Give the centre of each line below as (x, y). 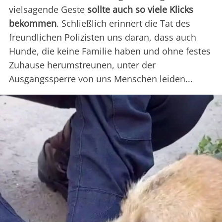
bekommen (33, 23)
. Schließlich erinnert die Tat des (123, 23)
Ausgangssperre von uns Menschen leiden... (101, 79)
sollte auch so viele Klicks (140, 9)
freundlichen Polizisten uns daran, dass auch (103, 37)
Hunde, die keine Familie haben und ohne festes (110, 51)
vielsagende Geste (48, 9)
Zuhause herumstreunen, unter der (82, 65)
